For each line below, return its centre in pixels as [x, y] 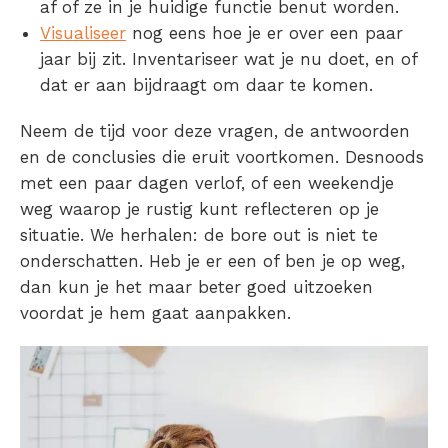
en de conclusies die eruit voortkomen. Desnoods [222, 157]
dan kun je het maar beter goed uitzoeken [196, 287]
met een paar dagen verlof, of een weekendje [207, 183]
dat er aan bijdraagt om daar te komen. [206, 85]
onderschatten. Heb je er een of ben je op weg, [212, 261]
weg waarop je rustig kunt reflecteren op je [199, 209]
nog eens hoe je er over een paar [264, 33]
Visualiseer [83, 33]
